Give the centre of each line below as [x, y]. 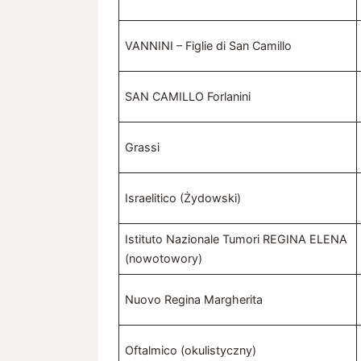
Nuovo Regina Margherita [194, 300]
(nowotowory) [164, 259]
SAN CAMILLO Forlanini [188, 97]
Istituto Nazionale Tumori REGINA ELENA [237, 239]
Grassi [143, 147]
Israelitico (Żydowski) [183, 198]
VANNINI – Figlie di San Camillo [209, 46]
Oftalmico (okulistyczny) [191, 351]
